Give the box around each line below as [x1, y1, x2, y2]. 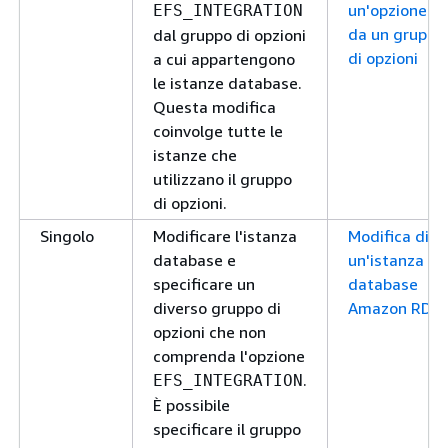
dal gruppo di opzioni [153, 25, 306, 45]
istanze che [153, 145, 237, 165]
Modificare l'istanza [153, 226, 297, 246]
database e [153, 250, 236, 270]
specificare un [153, 274, 255, 294]
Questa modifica [153, 97, 276, 117]
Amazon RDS [348, 298, 441, 318]
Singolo [40, 226, 94, 246]
